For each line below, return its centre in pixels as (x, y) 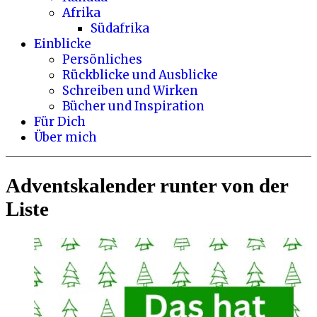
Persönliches (102, 59)
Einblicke (63, 44)
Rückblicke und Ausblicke (140, 75)
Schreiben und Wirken (130, 91)
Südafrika (120, 28)
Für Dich (60, 122)
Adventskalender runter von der (147, 186)
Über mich (65, 137)
